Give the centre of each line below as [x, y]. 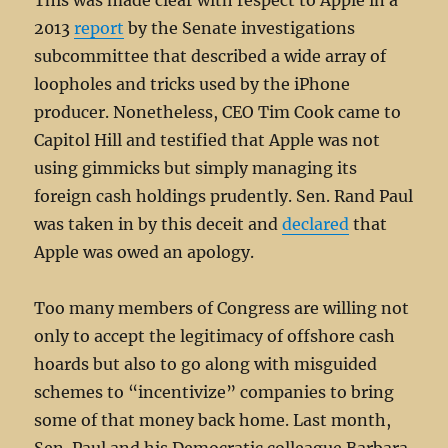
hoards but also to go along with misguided [206, 364]
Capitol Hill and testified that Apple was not [207, 140]
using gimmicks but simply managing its [196, 168]
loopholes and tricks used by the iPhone [192, 84]
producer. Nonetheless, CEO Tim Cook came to [218, 112]
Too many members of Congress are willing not [222, 308]
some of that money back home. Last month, [213, 420]
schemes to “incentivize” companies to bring [214, 392]
